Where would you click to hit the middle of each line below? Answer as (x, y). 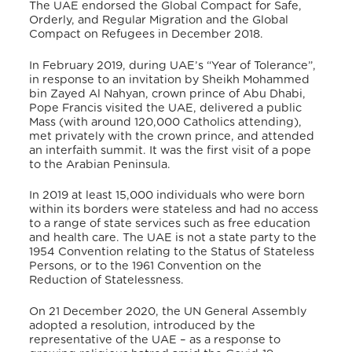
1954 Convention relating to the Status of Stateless (172, 252)
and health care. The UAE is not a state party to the (173, 238)
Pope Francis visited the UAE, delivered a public (166, 108)
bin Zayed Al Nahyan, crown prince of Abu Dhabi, (168, 93)
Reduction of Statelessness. (108, 280)
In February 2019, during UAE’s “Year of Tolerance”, (173, 65)
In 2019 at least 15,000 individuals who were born (167, 196)
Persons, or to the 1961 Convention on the (146, 266)
